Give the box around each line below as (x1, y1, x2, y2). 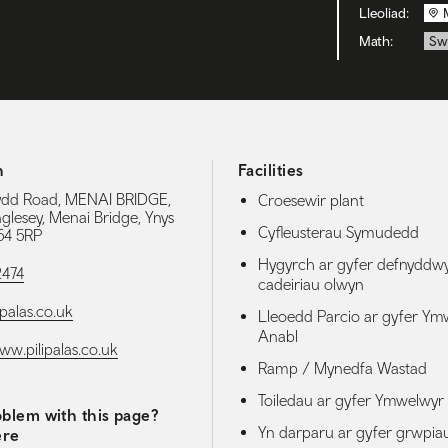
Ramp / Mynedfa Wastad (258, 359, 427, 377)
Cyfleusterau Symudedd (258, 223, 419, 241)
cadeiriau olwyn (258, 275, 364, 293)
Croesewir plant (258, 191, 364, 209)
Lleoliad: (358, 5, 409, 21)
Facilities (238, 161, 304, 179)
